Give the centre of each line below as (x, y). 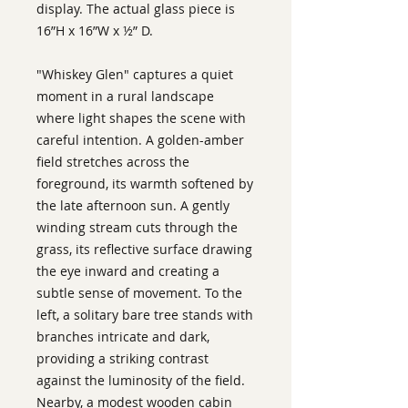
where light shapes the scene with (141, 117)
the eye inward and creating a (128, 270)
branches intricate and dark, (123, 336)
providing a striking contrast (122, 358)
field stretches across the (113, 161)
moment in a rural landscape (125, 96)
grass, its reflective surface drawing (144, 249)
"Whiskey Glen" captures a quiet (135, 74)
